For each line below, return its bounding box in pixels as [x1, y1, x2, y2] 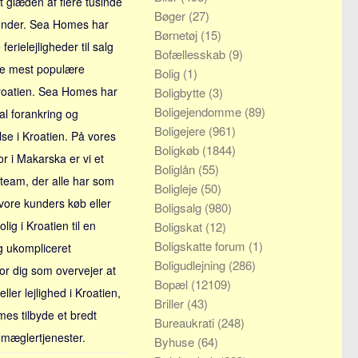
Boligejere [154, 122, 209, 139]
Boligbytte [154, 84, 209, 101]
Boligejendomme [154, 103, 245, 120]
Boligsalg [154, 199, 205, 216]
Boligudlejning [154, 257, 229, 273]
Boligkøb [154, 141, 202, 158]
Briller [154, 295, 187, 312]
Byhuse [154, 333, 197, 350]
